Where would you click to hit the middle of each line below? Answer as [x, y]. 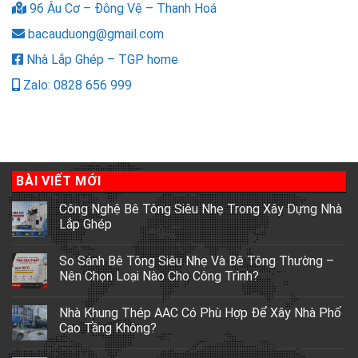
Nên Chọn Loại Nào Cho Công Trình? [159, 276]
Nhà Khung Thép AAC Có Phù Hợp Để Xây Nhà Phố [200, 312]
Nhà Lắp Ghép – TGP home [101, 60]
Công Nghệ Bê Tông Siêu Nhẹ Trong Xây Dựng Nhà [201, 209]
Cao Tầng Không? [108, 328]
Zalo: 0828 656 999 [76, 86]
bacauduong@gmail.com [94, 34]
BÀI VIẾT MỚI [59, 181]
